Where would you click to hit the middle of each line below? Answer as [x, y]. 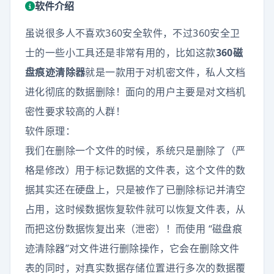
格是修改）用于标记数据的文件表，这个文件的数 [135, 170]
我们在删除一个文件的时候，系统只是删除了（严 [135, 150]
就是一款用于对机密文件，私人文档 [165, 72]
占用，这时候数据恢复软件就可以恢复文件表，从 [135, 209]
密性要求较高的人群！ [75, 111]
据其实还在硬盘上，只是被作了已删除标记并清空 [135, 190]
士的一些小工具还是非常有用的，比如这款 [120, 53]
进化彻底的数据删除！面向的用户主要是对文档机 [135, 92]
